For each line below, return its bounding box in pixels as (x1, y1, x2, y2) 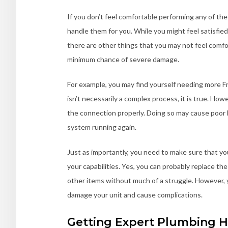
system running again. (67, 122, 136, 131)
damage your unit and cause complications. (67, 190, 203, 199)
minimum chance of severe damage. (67, 54, 179, 64)
